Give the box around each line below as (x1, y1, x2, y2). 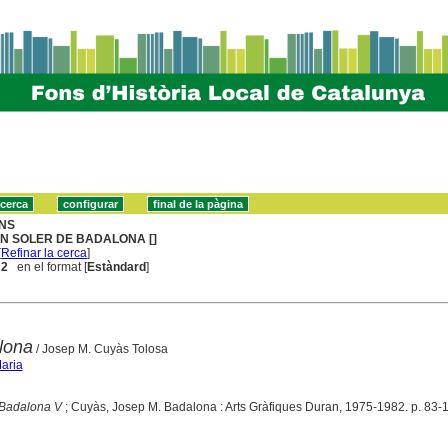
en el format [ (8, 259, 88, 274)
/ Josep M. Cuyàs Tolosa (32, 341, 168, 356)
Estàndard (87, 259, 147, 274)
